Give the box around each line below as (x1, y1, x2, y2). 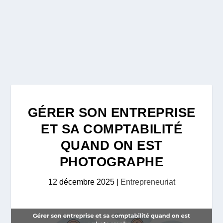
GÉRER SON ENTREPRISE (27, 105, 196, 120)
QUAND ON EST (60, 138, 163, 153)
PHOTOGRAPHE (59, 154, 164, 169)
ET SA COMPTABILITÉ (41, 121, 182, 136)
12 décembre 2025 (48, 178, 114, 186)
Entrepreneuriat (120, 178, 175, 186)
